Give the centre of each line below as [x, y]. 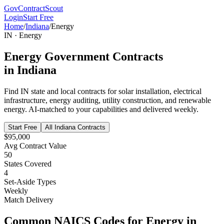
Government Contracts [102, 56]
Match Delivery [29, 199]
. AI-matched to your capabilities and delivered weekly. [112, 109]
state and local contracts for [74, 91]
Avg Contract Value [35, 145]
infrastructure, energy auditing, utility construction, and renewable [107, 100]
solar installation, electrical [160, 91]
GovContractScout [33, 8]
